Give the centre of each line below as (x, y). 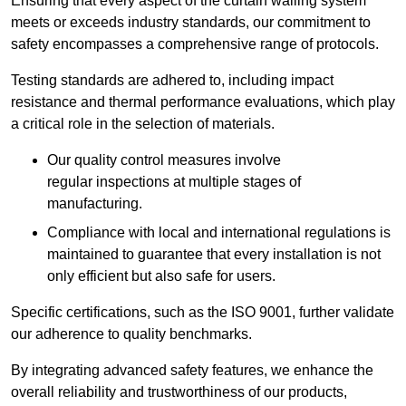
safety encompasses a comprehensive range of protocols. (195, 44)
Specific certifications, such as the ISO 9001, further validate (203, 313)
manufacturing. (95, 204)
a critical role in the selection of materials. (143, 124)
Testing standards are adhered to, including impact (172, 81)
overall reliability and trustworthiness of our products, (179, 392)
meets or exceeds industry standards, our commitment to (191, 23)
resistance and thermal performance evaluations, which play (203, 102)
